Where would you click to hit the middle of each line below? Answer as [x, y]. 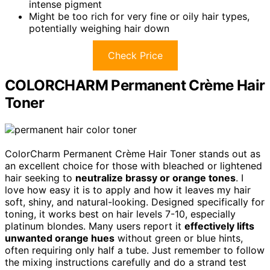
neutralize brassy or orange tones [155, 177]
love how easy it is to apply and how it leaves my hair [128, 190]
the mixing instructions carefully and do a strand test [126, 262]
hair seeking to [40, 177]
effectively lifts [219, 226]
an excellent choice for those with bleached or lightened [133, 165]
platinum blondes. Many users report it [95, 226]
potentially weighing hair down [99, 28]
